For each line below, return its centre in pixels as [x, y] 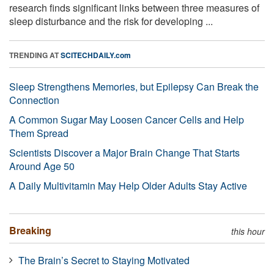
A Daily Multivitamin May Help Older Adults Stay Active [128, 185]
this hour [248, 231]
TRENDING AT [35, 55]
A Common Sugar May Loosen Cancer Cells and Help [127, 119]
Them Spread [39, 133]
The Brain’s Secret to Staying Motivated [104, 260]
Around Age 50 [42, 166]
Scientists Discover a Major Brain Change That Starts [124, 152]
